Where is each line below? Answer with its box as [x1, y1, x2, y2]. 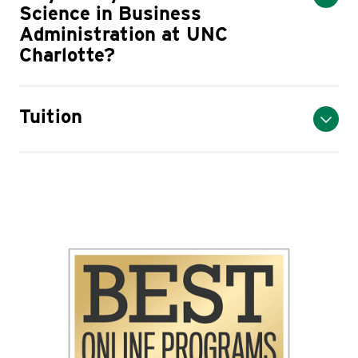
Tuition [19, 105, 82, 128]
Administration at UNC [19, 22, 228, 46]
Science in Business [19, 2, 201, 25]
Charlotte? [19, 43, 115, 66]
